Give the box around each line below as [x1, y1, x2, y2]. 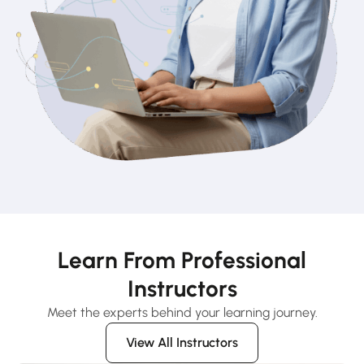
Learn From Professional [58, 245, 306, 274]
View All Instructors [126, 334, 238, 350]
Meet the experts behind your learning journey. [46, 304, 318, 320]
